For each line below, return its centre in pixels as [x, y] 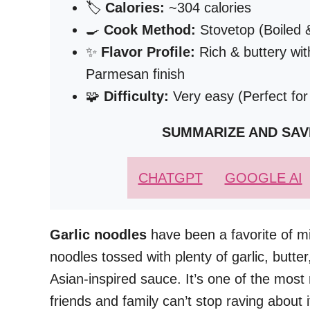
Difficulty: [136, 96]
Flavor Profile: [148, 52]
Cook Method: [150, 30]
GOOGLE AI [263, 178]
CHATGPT [170, 178]
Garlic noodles [98, 235]
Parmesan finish [135, 74]
